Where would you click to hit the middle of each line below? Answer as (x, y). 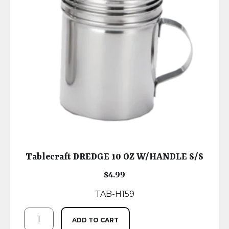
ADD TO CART (96, 220)
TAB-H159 (114, 194)
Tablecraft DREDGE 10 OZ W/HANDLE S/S (114, 157)
